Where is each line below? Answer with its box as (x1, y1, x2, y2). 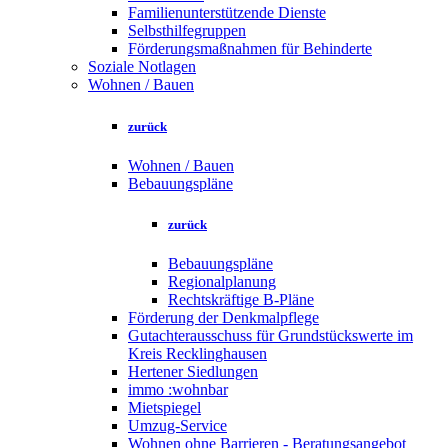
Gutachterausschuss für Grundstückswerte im (128, 327, 413, 345)
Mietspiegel (128, 399, 201, 417)
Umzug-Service (128, 417, 227, 435)
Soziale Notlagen (88, 58, 196, 76)
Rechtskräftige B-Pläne (168, 291, 314, 309)
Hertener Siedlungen (128, 363, 258, 381)
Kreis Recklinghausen (128, 345, 267, 363)
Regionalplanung (168, 273, 276, 291)
